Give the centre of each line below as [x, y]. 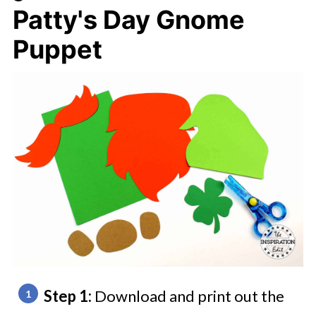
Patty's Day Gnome [128, 20]
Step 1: [69, 296]
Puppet [57, 49]
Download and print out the [189, 296]
